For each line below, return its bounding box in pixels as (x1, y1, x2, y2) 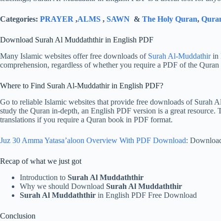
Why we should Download (20, 182, 106, 190)
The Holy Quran (142, 15, 197, 24)
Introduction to (20, 173, 68, 182)
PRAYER (40, 15, 75, 24)
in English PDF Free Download (98, 190, 197, 199)
